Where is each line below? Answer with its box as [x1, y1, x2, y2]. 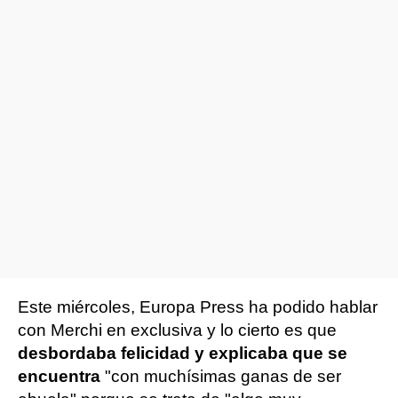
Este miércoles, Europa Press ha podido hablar [18, 297, 378, 316]
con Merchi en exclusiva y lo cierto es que [18, 320, 337, 339]
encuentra [18, 366, 100, 386]
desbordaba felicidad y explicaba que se [18, 343, 347, 362]
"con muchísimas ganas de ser [100, 366, 341, 386]
